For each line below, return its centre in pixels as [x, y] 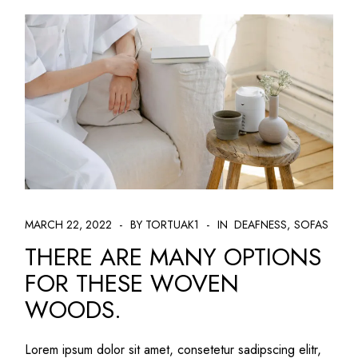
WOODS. [74, 310]
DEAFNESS [261, 225]
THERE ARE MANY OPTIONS [173, 257]
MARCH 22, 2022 [69, 225]
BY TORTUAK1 [165, 225]
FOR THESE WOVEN [132, 284]
